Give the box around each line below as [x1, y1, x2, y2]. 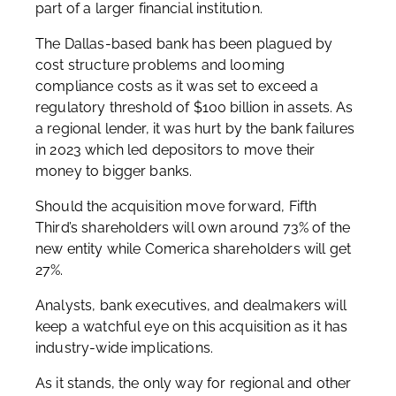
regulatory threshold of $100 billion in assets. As [35, 99, 354, 116]
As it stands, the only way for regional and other [35, 375, 352, 392]
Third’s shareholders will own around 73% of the [35, 219, 351, 236]
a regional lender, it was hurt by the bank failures [35, 120, 355, 137]
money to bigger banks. [35, 163, 193, 179]
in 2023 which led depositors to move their [35, 141, 316, 158]
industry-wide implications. [35, 339, 214, 356]
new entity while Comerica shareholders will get [35, 240, 352, 257]
